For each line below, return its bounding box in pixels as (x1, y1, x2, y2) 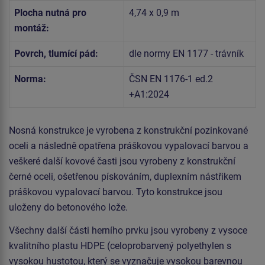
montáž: (14, 22, 49, 34)
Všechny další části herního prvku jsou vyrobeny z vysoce (9, 225, 247, 237)
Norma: (14, 73, 46, 85)
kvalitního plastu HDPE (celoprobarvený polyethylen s (9, 240, 231, 252)
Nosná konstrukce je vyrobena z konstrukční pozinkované (9, 125, 248, 137)
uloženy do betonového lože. (9, 202, 128, 214)
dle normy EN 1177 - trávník (129, 48, 244, 60)
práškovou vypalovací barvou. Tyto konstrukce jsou (9, 186, 222, 198)
